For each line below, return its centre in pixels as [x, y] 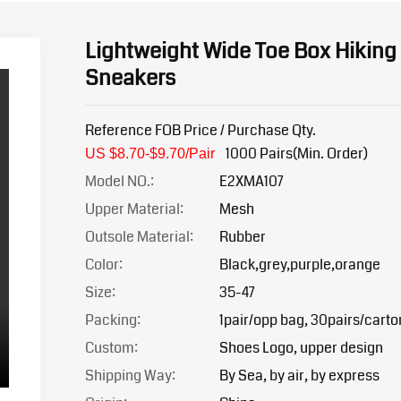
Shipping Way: [130, 375]
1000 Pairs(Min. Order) [296, 154]
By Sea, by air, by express [299, 375]
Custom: [111, 348]
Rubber [242, 237]
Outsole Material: [140, 237]
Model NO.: [119, 181]
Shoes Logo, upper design [301, 348]
